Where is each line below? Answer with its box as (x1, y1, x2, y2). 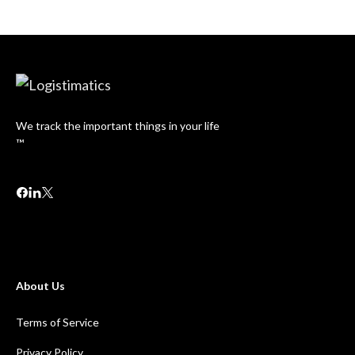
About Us (16, 279, 65, 292)
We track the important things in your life (16, 119, 219, 132)
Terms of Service (16, 315, 99, 329)
